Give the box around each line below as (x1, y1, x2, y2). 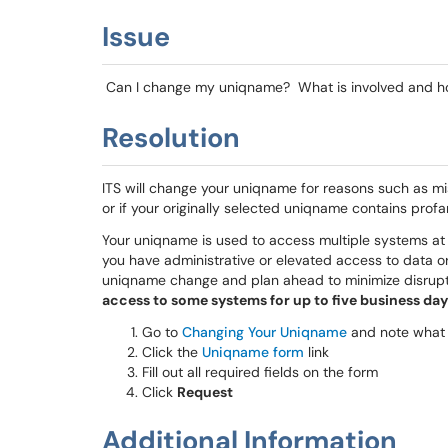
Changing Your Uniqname (182, 323, 347, 341)
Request (177, 383, 233, 401)
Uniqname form (202, 343, 304, 361)
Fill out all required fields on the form (142, 363, 378, 381)
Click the (142, 343, 202, 361)
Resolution (102, 120, 240, 155)
